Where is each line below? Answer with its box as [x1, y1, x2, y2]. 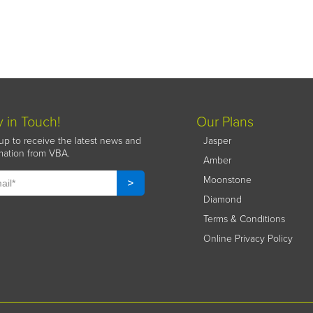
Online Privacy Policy [203, 233, 293, 245]
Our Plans [196, 114, 254, 131]
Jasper [203, 135, 231, 147]
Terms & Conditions [203, 213, 285, 225]
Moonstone [203, 174, 252, 186]
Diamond [203, 194, 242, 205]
